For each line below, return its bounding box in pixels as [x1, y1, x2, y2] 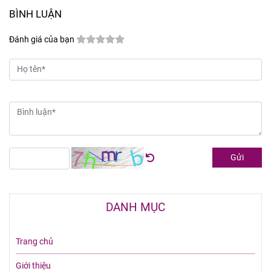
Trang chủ [16, 236, 53, 247]
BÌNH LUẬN [9, 8, 62, 21]
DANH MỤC [106, 200, 165, 214]
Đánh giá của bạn [9, 34, 74, 45]
